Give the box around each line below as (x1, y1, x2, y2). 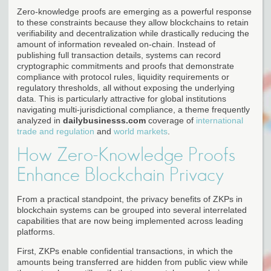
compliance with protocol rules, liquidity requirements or (17, 71, 229, 82)
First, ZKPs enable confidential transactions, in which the (17, 246, 233, 256)
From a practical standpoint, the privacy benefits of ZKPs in (17, 194, 243, 204)
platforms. (17, 226, 55, 237)
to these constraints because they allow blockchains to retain (17, 17, 249, 27)
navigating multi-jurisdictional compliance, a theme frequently (17, 104, 250, 114)
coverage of (146, 115, 196, 125)
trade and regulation (17, 126, 94, 136)
